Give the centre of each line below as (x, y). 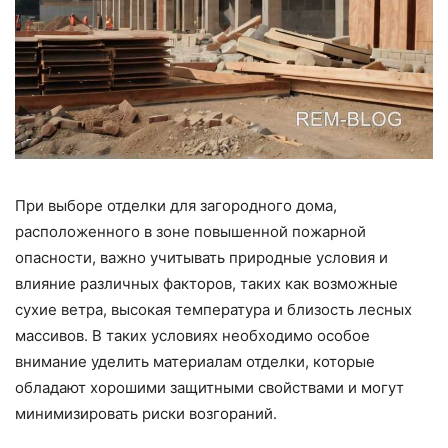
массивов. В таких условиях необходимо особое (192, 336)
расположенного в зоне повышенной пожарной (190, 232)
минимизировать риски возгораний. (146, 414)
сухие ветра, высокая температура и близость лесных (213, 310)
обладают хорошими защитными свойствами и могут (209, 388)
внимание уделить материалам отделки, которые (195, 362)
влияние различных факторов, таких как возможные (206, 284)
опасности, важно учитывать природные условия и (201, 258)
